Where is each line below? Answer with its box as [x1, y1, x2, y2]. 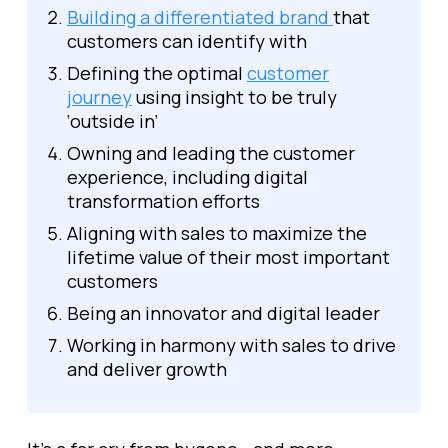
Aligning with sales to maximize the [67, 221, 367, 245]
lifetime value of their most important [67, 245, 390, 269]
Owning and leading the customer [67, 141, 355, 165]
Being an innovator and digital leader [67, 301, 380, 325]
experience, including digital [67, 165, 308, 189]
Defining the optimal [67, 61, 247, 85]
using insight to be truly [132, 85, 337, 109]
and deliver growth [67, 357, 227, 381]
